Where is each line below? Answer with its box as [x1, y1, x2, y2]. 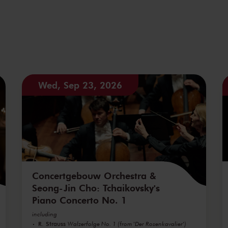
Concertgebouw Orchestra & [32, 169, 156, 182]
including [32, 210, 57, 218]
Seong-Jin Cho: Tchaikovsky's [32, 181, 160, 194]
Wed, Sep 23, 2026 [38, 78, 122, 91]
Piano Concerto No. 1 [32, 193, 127, 206]
